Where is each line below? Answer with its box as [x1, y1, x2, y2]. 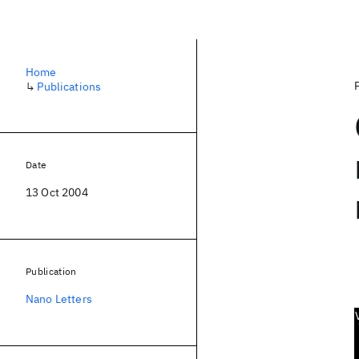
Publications [37, 79, 102, 94]
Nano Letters [26, 292, 92, 306]
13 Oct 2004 [26, 185, 88, 200]
